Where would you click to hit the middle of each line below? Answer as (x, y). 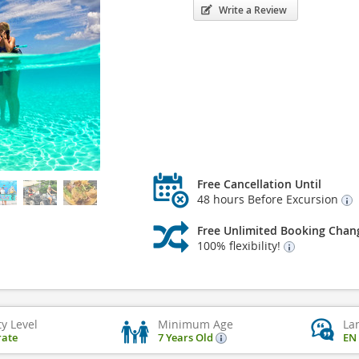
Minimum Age (195, 324)
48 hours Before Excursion (269, 199)
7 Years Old (186, 337)
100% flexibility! (240, 246)
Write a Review (252, 10)
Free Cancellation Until (259, 184)
